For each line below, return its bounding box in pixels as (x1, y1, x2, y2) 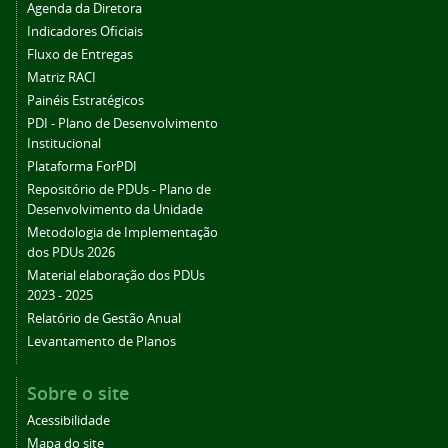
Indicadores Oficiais (27, 22, 143, 40)
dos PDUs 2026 (27, 243, 115, 261)
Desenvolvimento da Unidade (27, 200, 203, 218)
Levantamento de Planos (27, 332, 176, 350)
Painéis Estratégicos (27, 91, 144, 109)
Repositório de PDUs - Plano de (27, 180, 211, 198)
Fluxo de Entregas (27, 45, 133, 63)
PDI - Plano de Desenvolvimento (27, 114, 218, 132)
